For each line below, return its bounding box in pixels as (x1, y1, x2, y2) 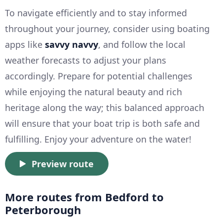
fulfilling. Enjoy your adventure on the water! (5, 133, 191, 146)
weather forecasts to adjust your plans (5, 54, 166, 67)
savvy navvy (45, 38, 98, 51)
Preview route (32, 158, 94, 170)
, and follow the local (98, 38, 185, 51)
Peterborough (5, 202, 81, 218)
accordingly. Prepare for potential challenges (5, 70, 192, 82)
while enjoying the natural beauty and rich (5, 86, 182, 98)
